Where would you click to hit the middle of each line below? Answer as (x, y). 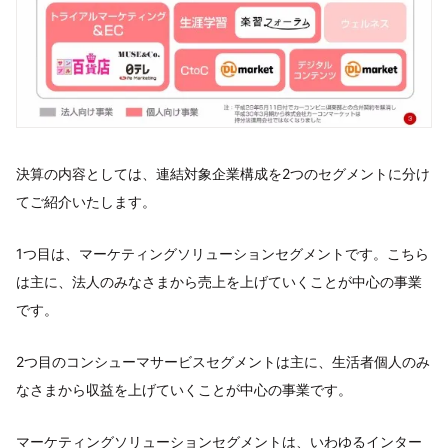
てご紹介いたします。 (86, 201)
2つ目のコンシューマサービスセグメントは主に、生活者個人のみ (223, 361)
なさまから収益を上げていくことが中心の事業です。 (184, 389)
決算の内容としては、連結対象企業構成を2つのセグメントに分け (223, 173)
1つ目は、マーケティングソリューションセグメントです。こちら (222, 253)
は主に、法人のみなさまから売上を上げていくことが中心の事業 (219, 281)
